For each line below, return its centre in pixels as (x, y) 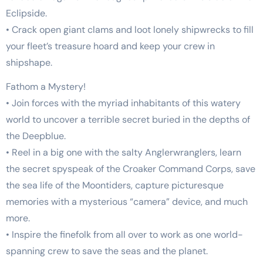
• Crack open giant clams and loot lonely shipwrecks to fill (130, 29)
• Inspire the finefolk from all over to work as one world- (124, 234)
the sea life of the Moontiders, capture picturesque (115, 185)
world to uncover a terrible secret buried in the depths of (128, 119)
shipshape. (29, 62)
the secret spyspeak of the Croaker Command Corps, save (131, 168)
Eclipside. (26, 13)
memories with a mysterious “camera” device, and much (127, 201)
